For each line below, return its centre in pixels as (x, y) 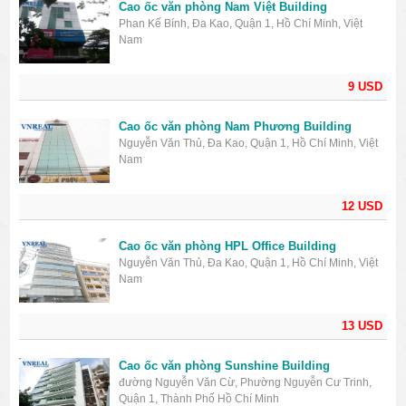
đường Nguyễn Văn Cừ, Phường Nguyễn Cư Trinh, (246, 383)
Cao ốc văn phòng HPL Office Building (228, 246)
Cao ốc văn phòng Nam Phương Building (236, 127)
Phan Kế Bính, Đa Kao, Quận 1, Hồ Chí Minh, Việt (241, 24)
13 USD (362, 326)
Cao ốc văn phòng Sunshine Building (225, 366)
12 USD (362, 207)
